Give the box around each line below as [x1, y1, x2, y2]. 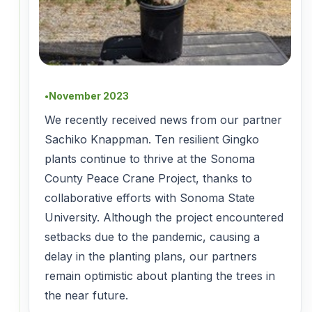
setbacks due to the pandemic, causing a [45, 230, 260, 244]
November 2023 [49, 90, 129, 102]
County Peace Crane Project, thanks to [45, 171, 252, 186]
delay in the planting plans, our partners [45, 249, 257, 264]
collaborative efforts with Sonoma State [45, 191, 255, 205]
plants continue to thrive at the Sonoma [45, 152, 255, 166]
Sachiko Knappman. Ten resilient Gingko [45, 132, 259, 147]
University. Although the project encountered [45, 210, 283, 225]
